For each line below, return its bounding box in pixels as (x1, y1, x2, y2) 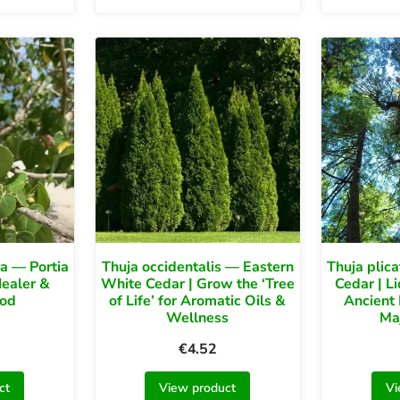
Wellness (166, 307, 229, 328)
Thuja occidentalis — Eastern (101, 256, 294, 277)
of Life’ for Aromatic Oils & (109, 290, 287, 311)
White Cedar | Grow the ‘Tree (100, 273, 295, 294)
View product (159, 379, 237, 396)
